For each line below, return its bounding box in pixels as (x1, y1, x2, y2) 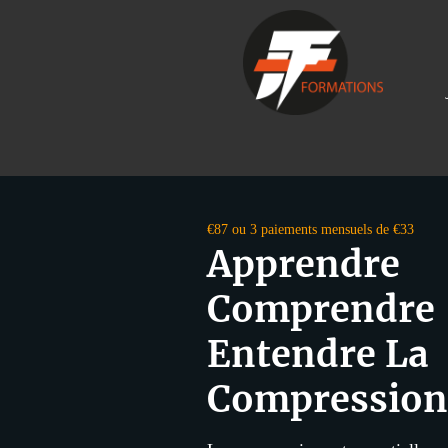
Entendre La (207, 331, 428, 377)
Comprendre (207, 286, 435, 332)
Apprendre (207, 241, 400, 287)
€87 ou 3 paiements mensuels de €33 (207, 220, 414, 237)
